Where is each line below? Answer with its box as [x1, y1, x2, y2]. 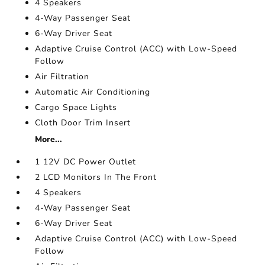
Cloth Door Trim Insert [35, 117, 131, 129]
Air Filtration [35, 71, 90, 83]
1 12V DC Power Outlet [35, 156, 137, 168]
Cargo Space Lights [35, 102, 118, 114]
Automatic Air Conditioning [35, 86, 151, 98]
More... [35, 134, 63, 146]
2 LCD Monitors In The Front [35, 172, 157, 183]
